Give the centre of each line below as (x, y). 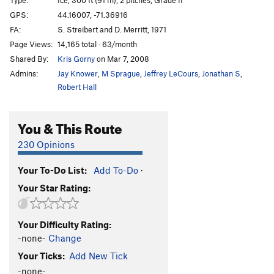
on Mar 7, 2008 (122, 58)
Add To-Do (116, 170)
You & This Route (70, 126)
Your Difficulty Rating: (65, 224)
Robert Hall (77, 87)
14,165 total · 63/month (97, 44)
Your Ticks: (41, 255)
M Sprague (121, 73)
